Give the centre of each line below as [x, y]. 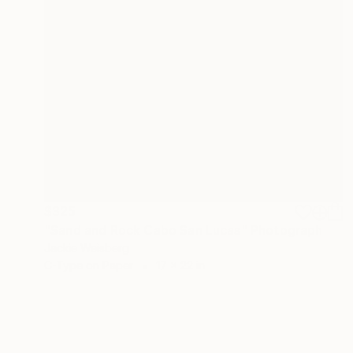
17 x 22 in [180, 265]
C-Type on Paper [89, 265]
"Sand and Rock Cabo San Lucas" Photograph [184, 230]
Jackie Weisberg [87, 247]
